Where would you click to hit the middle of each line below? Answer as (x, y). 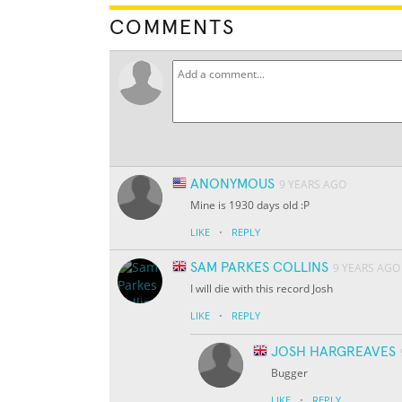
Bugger (289, 373)
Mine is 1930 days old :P (250, 205)
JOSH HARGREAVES (333, 352)
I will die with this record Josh (262, 289)
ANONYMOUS (232, 184)
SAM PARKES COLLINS (259, 268)
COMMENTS (172, 28)
